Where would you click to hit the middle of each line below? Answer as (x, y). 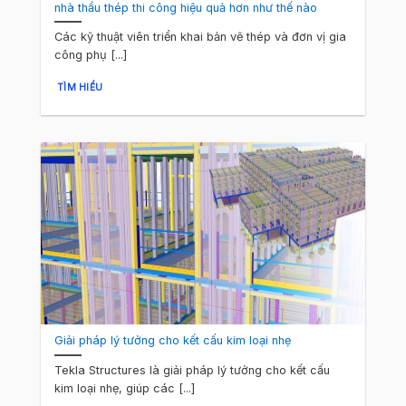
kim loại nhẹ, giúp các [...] (125, 389)
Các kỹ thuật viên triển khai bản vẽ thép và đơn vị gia (201, 37)
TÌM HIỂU (80, 87)
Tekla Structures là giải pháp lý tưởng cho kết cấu (193, 371)
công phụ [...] (91, 55)
